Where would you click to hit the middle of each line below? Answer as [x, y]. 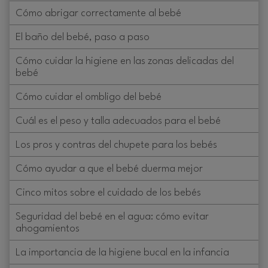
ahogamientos [48, 229]
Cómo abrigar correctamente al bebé [98, 14]
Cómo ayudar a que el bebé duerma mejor [109, 169]
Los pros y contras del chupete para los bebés [116, 145]
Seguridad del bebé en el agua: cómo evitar [112, 217]
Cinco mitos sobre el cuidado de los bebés [108, 193]
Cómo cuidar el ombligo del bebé [89, 98]
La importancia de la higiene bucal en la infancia [122, 253]
